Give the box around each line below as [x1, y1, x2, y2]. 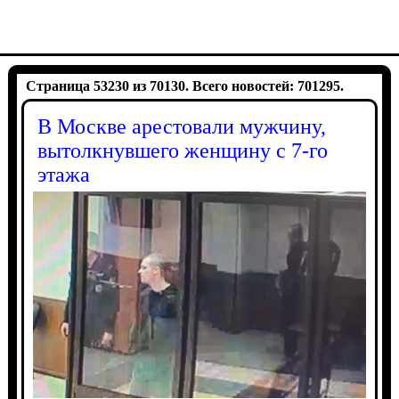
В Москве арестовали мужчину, [37, 115, 326, 138]
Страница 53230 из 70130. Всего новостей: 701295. [25, 78, 344, 94]
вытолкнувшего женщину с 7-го [37, 139, 328, 162]
